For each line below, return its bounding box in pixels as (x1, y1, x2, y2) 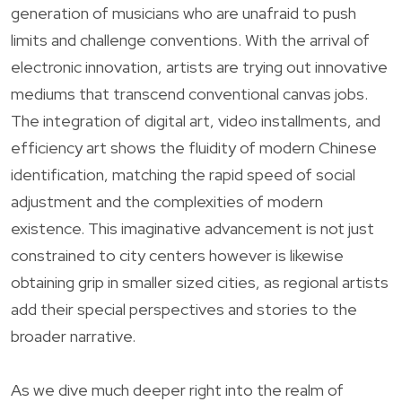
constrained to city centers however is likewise (11, 244, 344, 266)
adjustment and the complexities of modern (11, 190, 323, 212)
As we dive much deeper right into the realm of (11, 379, 344, 400)
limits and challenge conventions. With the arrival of (11, 29, 370, 50)
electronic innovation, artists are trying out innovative (11, 56, 388, 77)
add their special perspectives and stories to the (11, 298, 357, 319)
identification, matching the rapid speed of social (11, 163, 355, 185)
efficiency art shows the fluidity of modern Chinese (11, 136, 377, 158)
